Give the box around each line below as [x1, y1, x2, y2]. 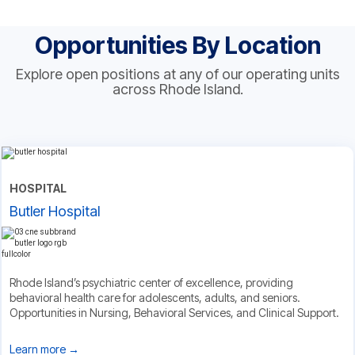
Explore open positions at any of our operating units [15, 65, 340, 82]
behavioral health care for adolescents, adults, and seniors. [10, 291, 300, 305]
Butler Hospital [10, 203, 100, 220]
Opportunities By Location [34, 30, 321, 59]
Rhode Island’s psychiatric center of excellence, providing [10, 276, 293, 290]
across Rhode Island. [112, 80, 243, 97]
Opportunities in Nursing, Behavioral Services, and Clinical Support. [10, 306, 339, 320]
